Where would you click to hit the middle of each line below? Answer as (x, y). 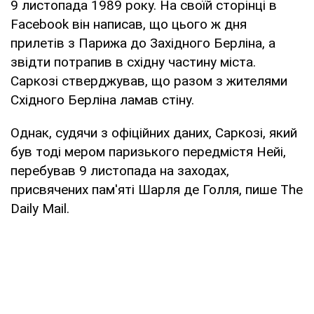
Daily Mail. (40, 208)
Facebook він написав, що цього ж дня (129, 24)
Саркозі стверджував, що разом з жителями (149, 81)
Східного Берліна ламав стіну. (102, 100)
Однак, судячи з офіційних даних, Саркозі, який (154, 132)
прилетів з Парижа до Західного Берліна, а (143, 43)
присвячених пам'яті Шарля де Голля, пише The (157, 189)
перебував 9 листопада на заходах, (120, 170)
